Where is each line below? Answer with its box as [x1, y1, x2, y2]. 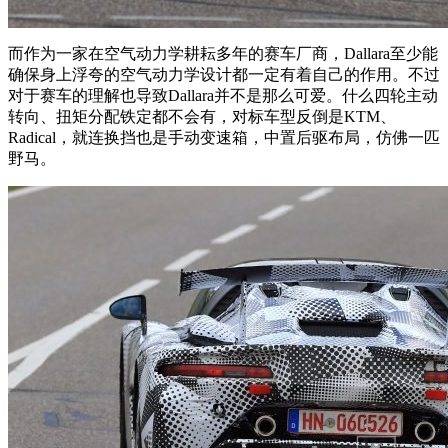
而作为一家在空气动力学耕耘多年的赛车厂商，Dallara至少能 [8, 45, 438, 63]
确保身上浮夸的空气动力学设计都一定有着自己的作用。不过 [8, 66, 440, 84]
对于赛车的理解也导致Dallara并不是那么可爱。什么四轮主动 [8, 87, 438, 105]
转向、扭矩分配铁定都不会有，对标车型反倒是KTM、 [8, 108, 396, 126]
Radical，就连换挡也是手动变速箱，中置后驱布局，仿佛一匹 [8, 129, 440, 147]
